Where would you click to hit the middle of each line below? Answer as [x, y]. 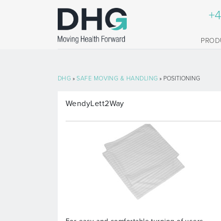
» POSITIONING [179, 79]
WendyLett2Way [95, 104]
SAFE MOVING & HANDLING [117, 79]
